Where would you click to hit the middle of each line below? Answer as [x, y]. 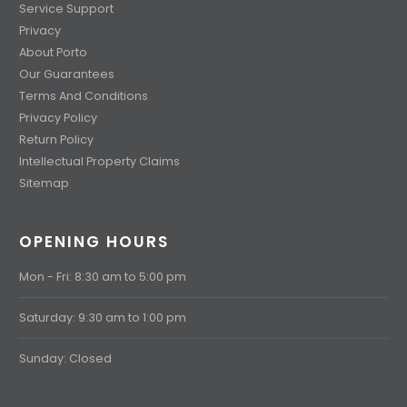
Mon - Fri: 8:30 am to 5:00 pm [103, 277]
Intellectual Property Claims [99, 162]
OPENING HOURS [94, 242]
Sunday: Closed [65, 359]
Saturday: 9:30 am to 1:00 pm [103, 318]
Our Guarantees [67, 74]
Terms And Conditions [84, 96]
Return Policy [56, 140]
